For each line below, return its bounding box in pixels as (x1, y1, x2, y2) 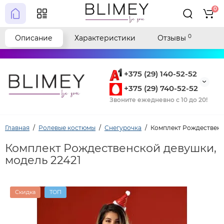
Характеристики (74, 33, 135, 42)
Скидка (15, 188, 35, 195)
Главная (5, 123, 29, 131)
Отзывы (157, 33, 188, 42)
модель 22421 (5, 153, 81, 167)
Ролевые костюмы (38, 123, 95, 131)
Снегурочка (104, 123, 141, 131)
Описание (15, 33, 52, 42)
